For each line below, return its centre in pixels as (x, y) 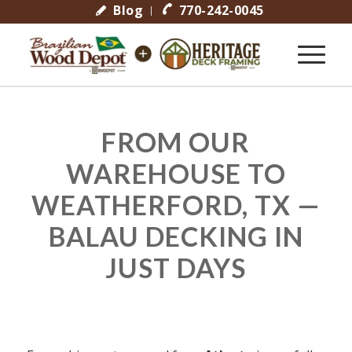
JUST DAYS (176, 268)
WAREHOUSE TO (176, 173)
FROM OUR (176, 142)
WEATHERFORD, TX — (176, 205)
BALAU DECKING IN (176, 236)
